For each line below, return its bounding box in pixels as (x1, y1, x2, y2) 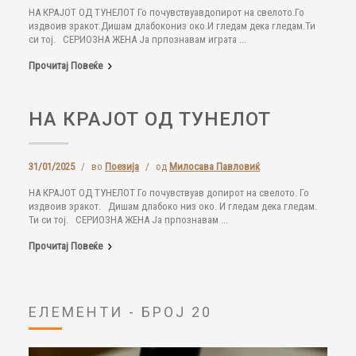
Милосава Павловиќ (169, 161, 260, 172)
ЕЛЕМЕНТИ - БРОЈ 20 (29, 304, 212, 320)
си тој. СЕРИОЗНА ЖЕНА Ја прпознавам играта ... (29, 33, 246, 45)
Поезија (105, 161, 139, 172)
